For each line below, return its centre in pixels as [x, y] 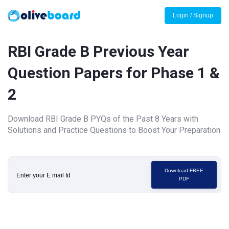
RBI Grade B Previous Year [98, 51]
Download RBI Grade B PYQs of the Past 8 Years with [103, 119]
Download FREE [184, 170]
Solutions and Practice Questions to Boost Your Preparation [114, 130]
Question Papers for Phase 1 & [114, 73]
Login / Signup [193, 15]
